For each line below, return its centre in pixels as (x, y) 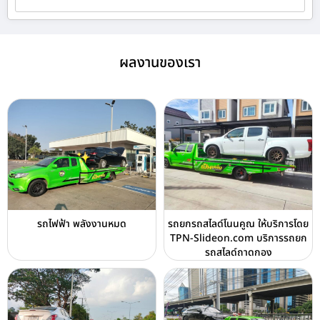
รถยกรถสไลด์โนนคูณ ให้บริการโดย (238, 224)
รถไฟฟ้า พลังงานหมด (82, 224)
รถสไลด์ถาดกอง (238, 252)
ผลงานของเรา (160, 62)
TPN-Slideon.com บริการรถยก (238, 238)
